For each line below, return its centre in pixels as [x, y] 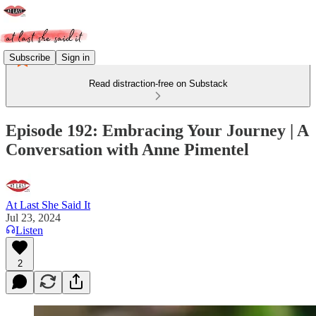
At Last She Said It [48, 205]
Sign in [75, 57]
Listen [29, 230]
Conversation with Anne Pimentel [127, 149]
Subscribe [30, 57]
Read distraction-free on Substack [158, 84]
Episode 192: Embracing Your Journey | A [157, 130]
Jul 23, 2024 [33, 217]
